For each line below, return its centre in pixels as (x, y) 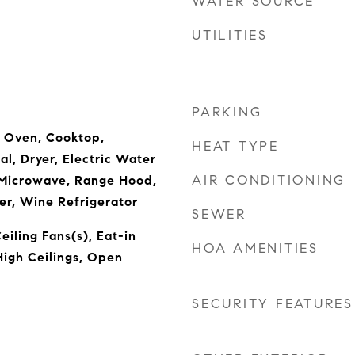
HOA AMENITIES (255, 248)
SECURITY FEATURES (273, 304)
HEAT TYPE (235, 146)
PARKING (227, 112)
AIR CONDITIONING (269, 180)
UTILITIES (230, 35)
